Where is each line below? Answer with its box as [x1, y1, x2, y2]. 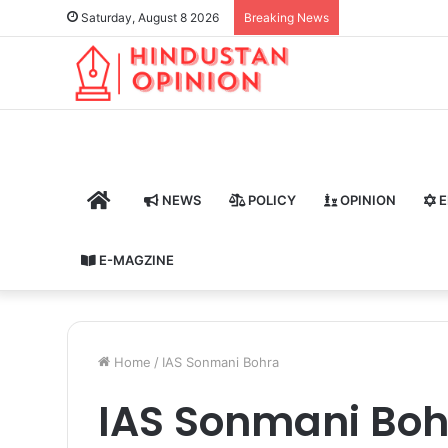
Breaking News [244, 10, 329, 25]
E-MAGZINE [96, 251, 174, 268]
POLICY [245, 191, 296, 208]
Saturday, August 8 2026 [78, 10, 219, 25]
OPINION [337, 191, 396, 208]
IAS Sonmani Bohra [162, 353, 279, 370]
